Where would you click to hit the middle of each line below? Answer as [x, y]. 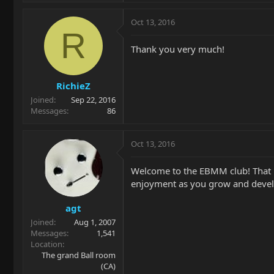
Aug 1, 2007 [95, 222]
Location [46, 244]
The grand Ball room [79, 255]
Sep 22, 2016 [93, 100]
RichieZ [73, 86]
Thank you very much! [178, 49]
